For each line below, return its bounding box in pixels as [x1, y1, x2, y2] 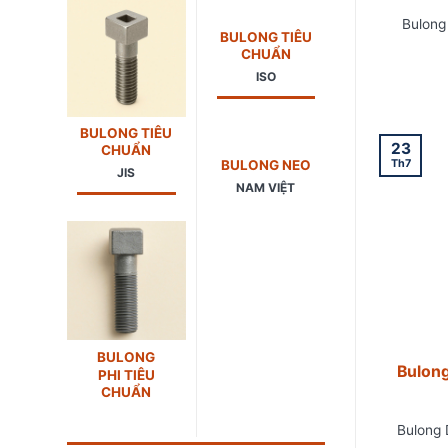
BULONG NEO [220, 157, 311, 174]
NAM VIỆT [236, 179, 296, 195]
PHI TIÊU [97, 366, 155, 383]
